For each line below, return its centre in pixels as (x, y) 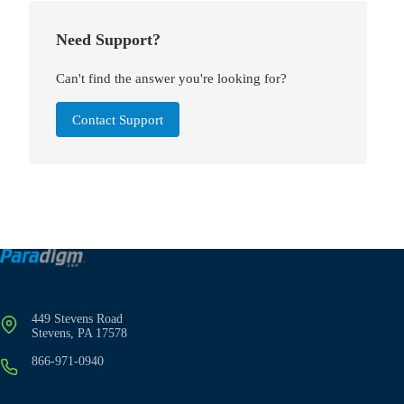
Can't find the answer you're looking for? (172, 78)
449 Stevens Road (77, 319)
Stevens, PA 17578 (79, 334)
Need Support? (109, 40)
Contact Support (118, 119)
